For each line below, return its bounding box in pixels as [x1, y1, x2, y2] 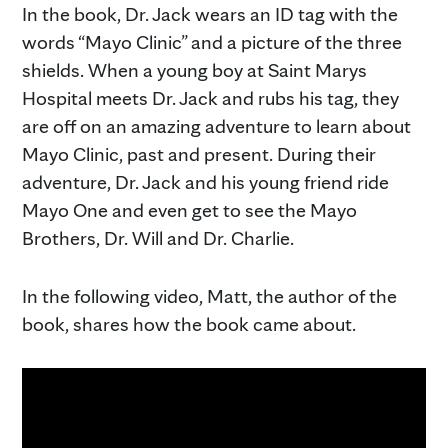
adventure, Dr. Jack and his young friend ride [22, 169, 389, 194]
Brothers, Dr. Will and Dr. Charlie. [22, 225, 294, 250]
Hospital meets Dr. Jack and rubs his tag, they [22, 85, 399, 110]
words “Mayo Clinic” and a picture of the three [22, 29, 402, 54]
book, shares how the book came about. [22, 311, 356, 336]
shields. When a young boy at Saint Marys [22, 57, 367, 82]
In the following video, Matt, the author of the [22, 283, 397, 308]
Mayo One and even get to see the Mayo [22, 197, 357, 222]
